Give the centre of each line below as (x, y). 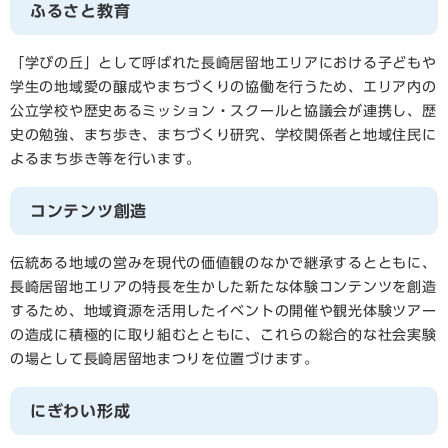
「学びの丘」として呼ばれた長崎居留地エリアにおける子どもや (223, 63)
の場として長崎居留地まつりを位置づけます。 (164, 359)
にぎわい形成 (80, 411)
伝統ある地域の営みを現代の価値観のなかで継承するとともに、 (223, 263)
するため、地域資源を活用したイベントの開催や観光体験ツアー (223, 311)
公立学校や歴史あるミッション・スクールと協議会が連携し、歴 (223, 111)
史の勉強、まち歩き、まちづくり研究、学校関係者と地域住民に (223, 135)
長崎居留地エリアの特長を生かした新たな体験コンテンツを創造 (223, 287)
